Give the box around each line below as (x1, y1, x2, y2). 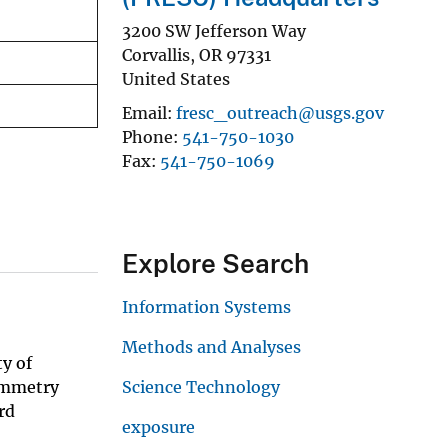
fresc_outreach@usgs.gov (176, 102, 384, 123)
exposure (122, 416, 195, 437)
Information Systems (122, 296, 291, 317)
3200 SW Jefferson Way (122, 20, 306, 41)
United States (122, 68, 230, 89)
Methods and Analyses (122, 336, 301, 357)
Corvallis (122, 44, 190, 65)
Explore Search (122, 247, 309, 279)
